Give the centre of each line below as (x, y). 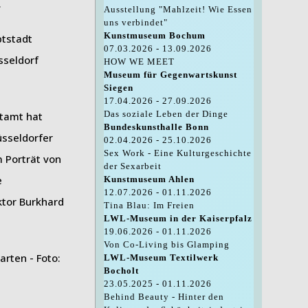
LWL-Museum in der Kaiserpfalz (178, 219)
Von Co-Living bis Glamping (166, 245)
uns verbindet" (135, 23)
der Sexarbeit (132, 166)
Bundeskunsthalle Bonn (156, 127)
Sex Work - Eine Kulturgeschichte (177, 153)
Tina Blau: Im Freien (149, 206)
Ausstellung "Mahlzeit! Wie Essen (178, 10)
